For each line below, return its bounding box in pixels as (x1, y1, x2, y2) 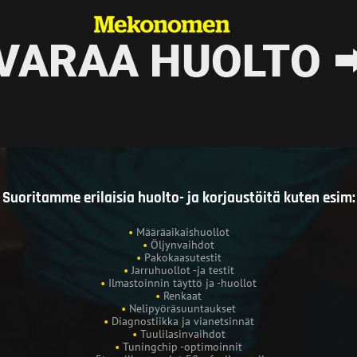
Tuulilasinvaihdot (139, 326, 226, 341)
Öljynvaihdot (151, 237, 214, 252)
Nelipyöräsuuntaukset (129, 300, 236, 316)
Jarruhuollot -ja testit (131, 262, 234, 277)
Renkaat (163, 288, 202, 303)
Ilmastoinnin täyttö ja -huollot (108, 275, 257, 290)
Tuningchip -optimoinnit (123, 339, 242, 354)
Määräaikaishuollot (135, 224, 229, 239)
